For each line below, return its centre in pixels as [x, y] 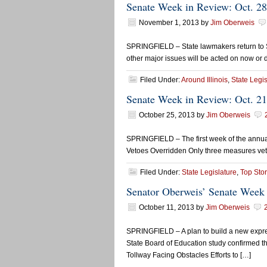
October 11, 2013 [167, 207]
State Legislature [209, 172]
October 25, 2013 [167, 115]
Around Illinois [204, 80]
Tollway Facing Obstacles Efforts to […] [189, 255]
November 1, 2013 [169, 23]
